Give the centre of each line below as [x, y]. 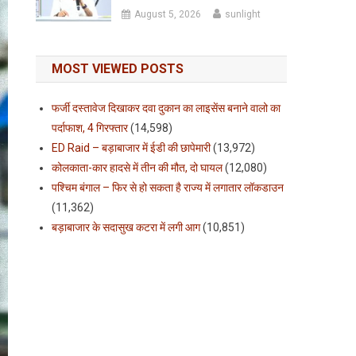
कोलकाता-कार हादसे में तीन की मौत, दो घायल [137, 168]
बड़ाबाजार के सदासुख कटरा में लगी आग [126, 227]
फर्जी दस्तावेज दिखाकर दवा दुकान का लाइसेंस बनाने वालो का [166, 108]
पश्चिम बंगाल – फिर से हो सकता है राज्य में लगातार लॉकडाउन [168, 188]
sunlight [242, 14]
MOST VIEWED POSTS [118, 69]
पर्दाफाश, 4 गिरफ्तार [90, 128]
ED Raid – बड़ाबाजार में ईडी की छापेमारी [132, 148]
